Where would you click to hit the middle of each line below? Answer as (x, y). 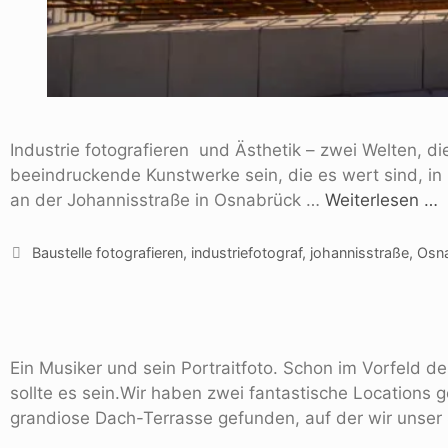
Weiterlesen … (381, 199)
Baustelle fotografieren (107, 252)
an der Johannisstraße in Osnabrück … (167, 199)
